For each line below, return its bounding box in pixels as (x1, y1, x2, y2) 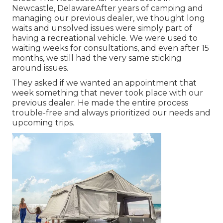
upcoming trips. (12, 117, 74, 127)
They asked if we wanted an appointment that (12, 78, 197, 88)
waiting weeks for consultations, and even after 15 (12, 43, 209, 53)
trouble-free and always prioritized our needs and (12, 108, 211, 117)
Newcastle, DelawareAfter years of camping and (12, 3, 203, 13)
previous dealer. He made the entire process (12, 98, 188, 108)
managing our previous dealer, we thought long (12, 13, 205, 23)
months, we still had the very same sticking (12, 53, 182, 63)
